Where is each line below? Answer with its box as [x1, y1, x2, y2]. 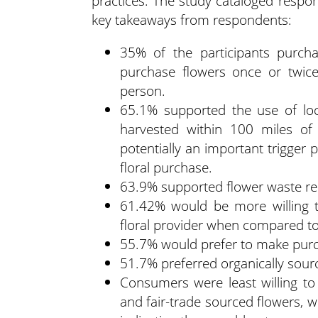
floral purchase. [119, 157, 212, 177]
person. [119, 80, 165, 100]
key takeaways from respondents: [91, 9, 292, 29]
